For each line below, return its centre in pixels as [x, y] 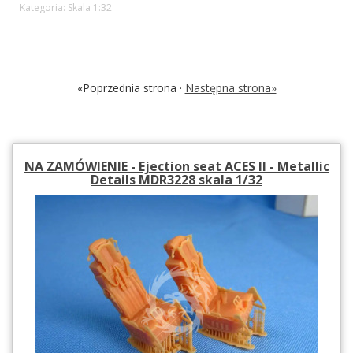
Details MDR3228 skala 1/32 [176, 179]
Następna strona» [230, 87]
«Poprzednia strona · [131, 87]
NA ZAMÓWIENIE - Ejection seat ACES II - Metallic [176, 166]
